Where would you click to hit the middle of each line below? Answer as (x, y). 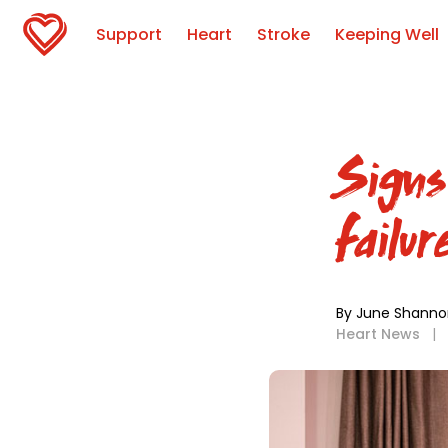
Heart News (378, 334)
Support (129, 34)
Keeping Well (387, 34)
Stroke (283, 34)
